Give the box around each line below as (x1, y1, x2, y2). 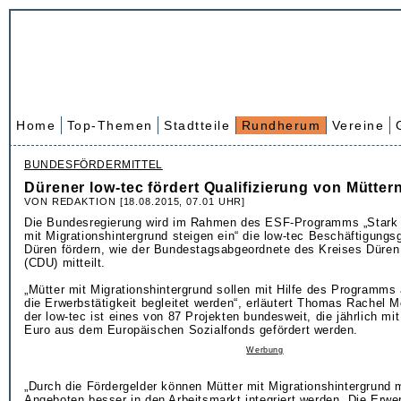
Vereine (331, 118, 384, 132)
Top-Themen (66, 118, 153, 132)
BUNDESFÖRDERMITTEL (24, 158, 163, 171)
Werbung (246, 346, 284, 354)
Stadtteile (164, 118, 230, 132)
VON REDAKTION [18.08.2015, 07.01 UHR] (24, 196, 246, 207)
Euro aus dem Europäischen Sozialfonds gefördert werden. (24, 323, 359, 337)
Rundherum (241, 118, 320, 132)
